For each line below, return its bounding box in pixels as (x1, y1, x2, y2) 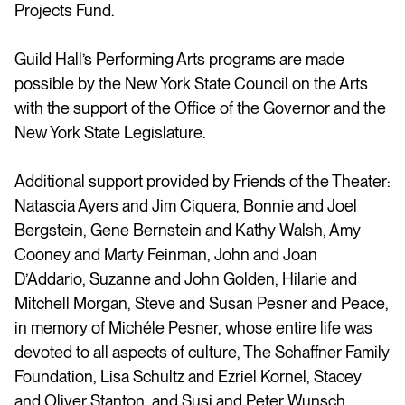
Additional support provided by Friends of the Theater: (14, 171, 391, 191)
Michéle (108, 317, 165, 337)
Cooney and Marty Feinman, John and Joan (14, 244, 317, 264)
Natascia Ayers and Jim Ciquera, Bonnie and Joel (14, 195, 357, 215)
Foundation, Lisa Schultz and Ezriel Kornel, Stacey (14, 366, 362, 386)
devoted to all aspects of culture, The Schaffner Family (14, 342, 390, 362)
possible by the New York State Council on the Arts (14, 73, 368, 93)
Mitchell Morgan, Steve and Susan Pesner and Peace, (14, 293, 389, 313)
